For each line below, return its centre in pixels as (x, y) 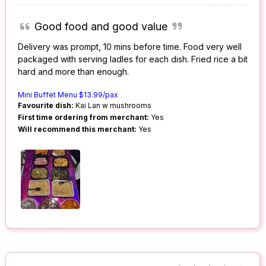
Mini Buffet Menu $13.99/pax (68, 95)
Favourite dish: (46, 106)
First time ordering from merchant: (84, 118)
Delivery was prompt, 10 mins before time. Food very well (130, 47)
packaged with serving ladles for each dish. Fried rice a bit (133, 59)
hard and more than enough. (74, 72)
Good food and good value (101, 27)
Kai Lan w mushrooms (113, 106)
